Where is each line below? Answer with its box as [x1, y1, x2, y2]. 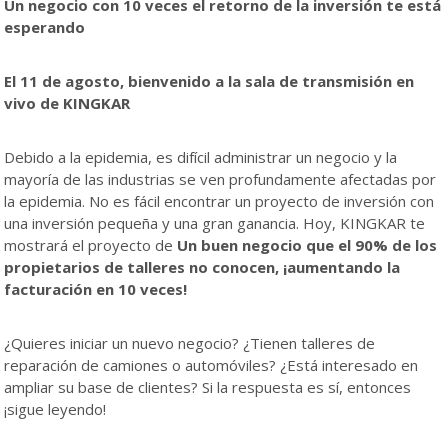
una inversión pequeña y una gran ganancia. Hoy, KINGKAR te [4, 212, 425, 233]
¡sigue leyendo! [4, 398, 106, 419]
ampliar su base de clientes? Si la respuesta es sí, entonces [4, 376, 411, 397]
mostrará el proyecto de [4, 234, 177, 255]
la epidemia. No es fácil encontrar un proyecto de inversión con [4, 190, 434, 211]
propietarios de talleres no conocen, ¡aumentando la [4, 256, 400, 277]
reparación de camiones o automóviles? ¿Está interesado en [4, 354, 418, 375]
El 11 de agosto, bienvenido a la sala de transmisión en [4, 70, 414, 91]
